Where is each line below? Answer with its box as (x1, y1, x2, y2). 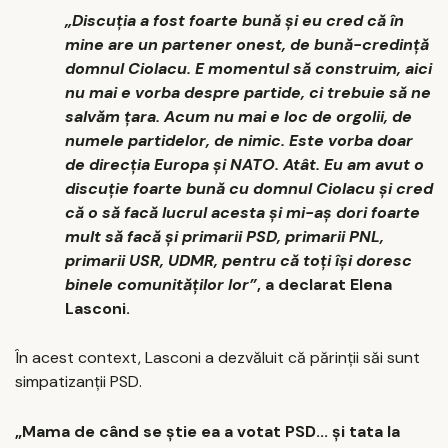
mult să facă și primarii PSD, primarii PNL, (65, 225, 384, 247)
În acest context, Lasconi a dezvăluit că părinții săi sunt (15, 347, 420, 369)
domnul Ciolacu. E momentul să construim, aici (65, 57, 432, 79)
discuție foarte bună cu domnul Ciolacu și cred (65, 177, 433, 199)
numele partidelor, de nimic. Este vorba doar (65, 129, 413, 151)
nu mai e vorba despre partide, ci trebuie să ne (65, 81, 431, 103)
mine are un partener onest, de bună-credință (65, 33, 429, 55)
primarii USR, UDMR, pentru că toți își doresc (65, 249, 412, 271)
